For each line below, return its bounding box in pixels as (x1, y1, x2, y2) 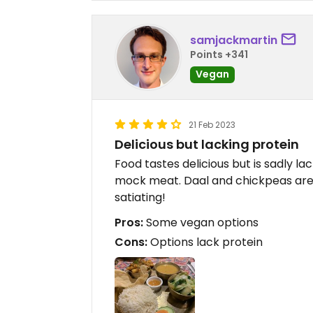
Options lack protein (147, 234, 263, 251)
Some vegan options (143, 214, 259, 231)
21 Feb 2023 (189, 119, 235, 131)
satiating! (115, 189, 166, 206)
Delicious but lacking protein (115, 136, 299, 154)
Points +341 (190, 47, 248, 61)
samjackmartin (190, 31, 277, 48)
